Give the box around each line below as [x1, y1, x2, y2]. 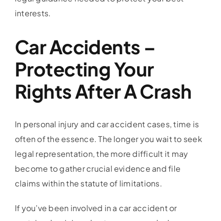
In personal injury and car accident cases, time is [14, 118, 199, 129]
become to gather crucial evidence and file [14, 163, 181, 174]
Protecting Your [14, 57, 154, 80]
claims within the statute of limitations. [14, 178, 162, 188]
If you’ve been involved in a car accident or [14, 202, 177, 213]
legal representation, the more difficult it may [14, 148, 188, 159]
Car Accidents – [14, 35, 156, 58]
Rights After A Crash [14, 79, 192, 103]
